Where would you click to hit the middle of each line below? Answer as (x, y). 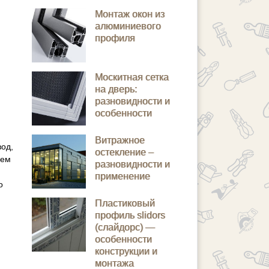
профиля (115, 38)
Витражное (120, 140)
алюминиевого (128, 26)
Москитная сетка (132, 77)
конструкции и (126, 251)
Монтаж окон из (130, 14)
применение (122, 176)
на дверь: (116, 89)
